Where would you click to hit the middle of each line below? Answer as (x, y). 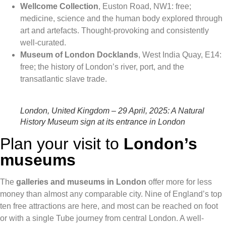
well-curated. (43, 43)
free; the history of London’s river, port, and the (102, 67)
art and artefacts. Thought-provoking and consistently (115, 31)
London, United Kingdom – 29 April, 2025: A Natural (112, 111)
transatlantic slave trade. (64, 79)
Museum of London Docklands (79, 55)
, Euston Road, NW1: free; (145, 7)
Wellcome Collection (59, 7)
